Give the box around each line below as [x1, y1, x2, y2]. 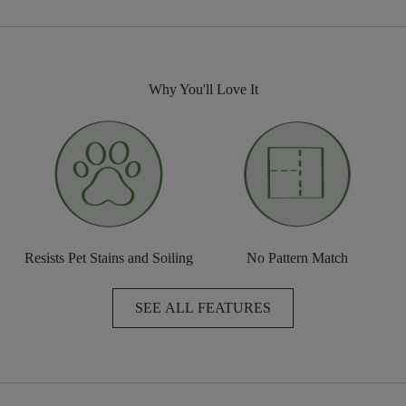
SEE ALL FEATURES [135, 299, 271, 315]
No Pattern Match [246, 249, 348, 266]
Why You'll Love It [148, 81, 258, 97]
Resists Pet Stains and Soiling [24, 249, 193, 266]
